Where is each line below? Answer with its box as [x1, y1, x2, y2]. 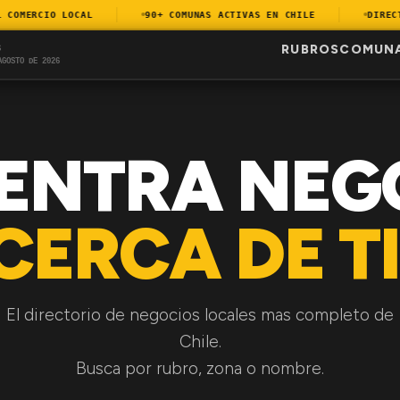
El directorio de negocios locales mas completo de [6, 304, 394, 325]
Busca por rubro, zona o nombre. [76, 358, 324, 379]
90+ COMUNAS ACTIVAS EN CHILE [128, 9, 298, 20]
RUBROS [281, 41, 340, 57]
